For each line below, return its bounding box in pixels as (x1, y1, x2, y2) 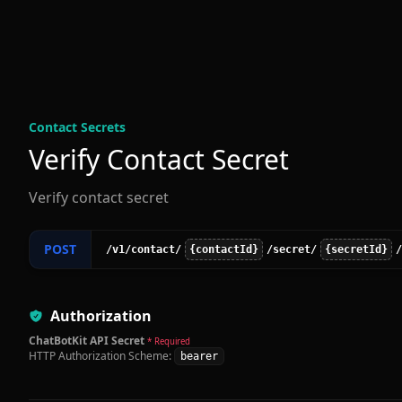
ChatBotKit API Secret (29, 333, 144, 349)
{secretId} (325, 243, 388, 257)
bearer (180, 350, 218, 363)
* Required (147, 336, 190, 348)
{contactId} (189, 243, 258, 257)
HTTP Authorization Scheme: (29, 348, 171, 364)
